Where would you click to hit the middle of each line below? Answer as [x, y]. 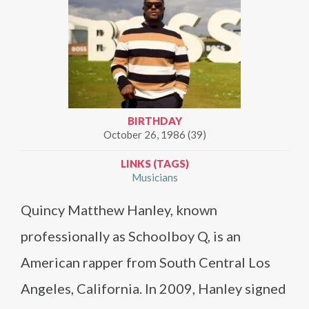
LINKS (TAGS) [154, 163]
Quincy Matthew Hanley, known [119, 210]
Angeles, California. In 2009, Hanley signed [153, 288]
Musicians [154, 177]
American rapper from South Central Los [146, 262]
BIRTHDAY [154, 121]
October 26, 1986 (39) [154, 134]
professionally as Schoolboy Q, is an [131, 236]
